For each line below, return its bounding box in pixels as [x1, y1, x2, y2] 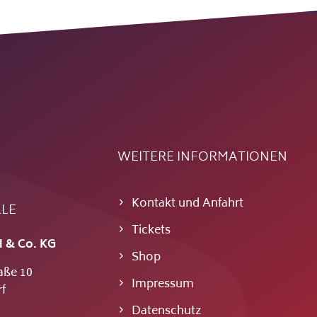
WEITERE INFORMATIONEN [117, 146, 287, 170]
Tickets [131, 221, 171, 241]
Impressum [131, 275, 194, 295]
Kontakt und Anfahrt [131, 194, 243, 214]
